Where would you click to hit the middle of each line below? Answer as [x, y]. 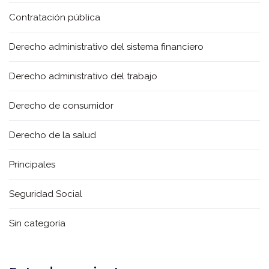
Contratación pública [55, 18]
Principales [32, 165]
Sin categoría [37, 224]
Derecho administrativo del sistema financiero [106, 47]
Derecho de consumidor [61, 106]
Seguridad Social [46, 194]
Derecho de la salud [53, 135]
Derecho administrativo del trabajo [83, 77]
